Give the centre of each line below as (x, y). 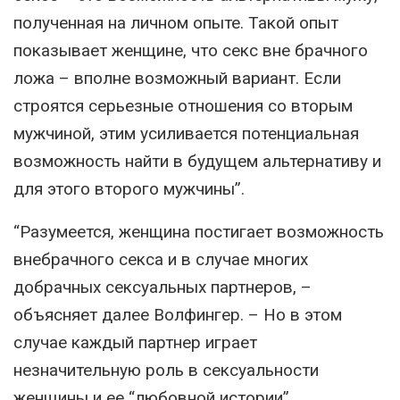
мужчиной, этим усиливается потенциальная (186, 134)
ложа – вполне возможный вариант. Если (177, 79)
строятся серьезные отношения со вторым (183, 106)
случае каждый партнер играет (135, 343)
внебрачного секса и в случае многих (161, 260)
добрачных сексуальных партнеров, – (162, 287)
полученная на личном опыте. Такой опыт (176, 23)
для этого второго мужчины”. (129, 189)
